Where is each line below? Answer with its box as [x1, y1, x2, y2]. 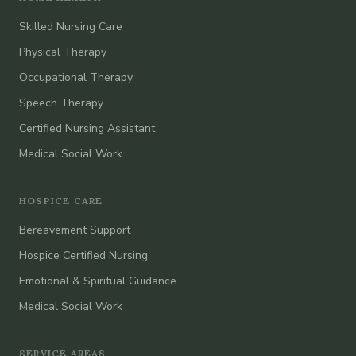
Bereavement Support [19, 222, 130, 238]
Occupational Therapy [19, 70, 133, 86]
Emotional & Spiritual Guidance [19, 273, 176, 289]
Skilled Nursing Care [19, 19, 122, 35]
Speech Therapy [19, 95, 103, 111]
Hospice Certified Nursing [19, 248, 148, 264]
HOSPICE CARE [19, 195, 103, 207]
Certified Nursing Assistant [19, 121, 155, 137]
